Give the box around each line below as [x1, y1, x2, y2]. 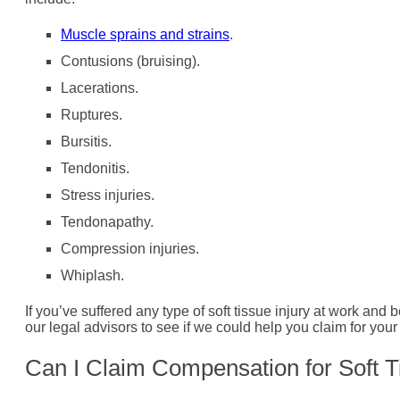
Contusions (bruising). [61, 53, 200, 69]
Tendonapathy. [61, 213, 154, 229]
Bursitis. [61, 133, 112, 149]
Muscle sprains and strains [61, 26, 229, 42]
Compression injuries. [61, 240, 199, 256]
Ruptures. [61, 106, 122, 122]
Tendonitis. [61, 160, 129, 176]
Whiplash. [61, 267, 124, 283]
